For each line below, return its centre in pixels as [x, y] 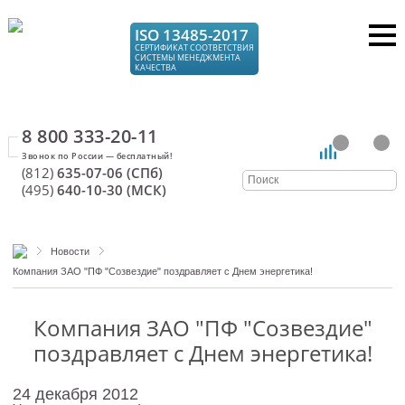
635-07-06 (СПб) [108, 173]
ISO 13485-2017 [192, 35]
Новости [70, 251]
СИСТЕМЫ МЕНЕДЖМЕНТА [188, 57]
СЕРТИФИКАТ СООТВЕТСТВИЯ [195, 47]
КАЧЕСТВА [156, 67]
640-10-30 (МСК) [110, 190]
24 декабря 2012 [75, 394]
